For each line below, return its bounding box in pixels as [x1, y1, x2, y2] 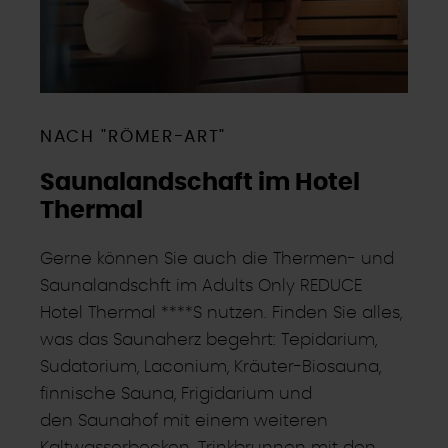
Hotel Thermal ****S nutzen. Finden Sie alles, [40, 304, 402, 322]
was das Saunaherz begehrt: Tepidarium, [40, 331, 377, 349]
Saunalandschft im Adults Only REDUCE [40, 277, 362, 295]
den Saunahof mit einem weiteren [40, 412, 328, 430]
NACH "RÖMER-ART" [40, 127, 227, 145]
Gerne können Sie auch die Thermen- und [40, 250, 394, 268]
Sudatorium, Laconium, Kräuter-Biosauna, [40, 358, 381, 376]
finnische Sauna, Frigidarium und [40, 385, 312, 403]
